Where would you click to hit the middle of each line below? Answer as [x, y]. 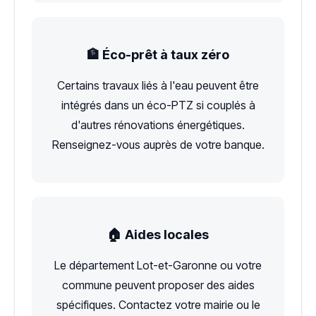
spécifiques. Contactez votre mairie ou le [158, 304]
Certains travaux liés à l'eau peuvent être [158, 85]
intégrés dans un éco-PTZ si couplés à [158, 105]
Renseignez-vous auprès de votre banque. [158, 144]
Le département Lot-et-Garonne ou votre [158, 265]
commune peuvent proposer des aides [158, 285]
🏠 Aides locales [158, 234]
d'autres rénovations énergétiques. [158, 124]
